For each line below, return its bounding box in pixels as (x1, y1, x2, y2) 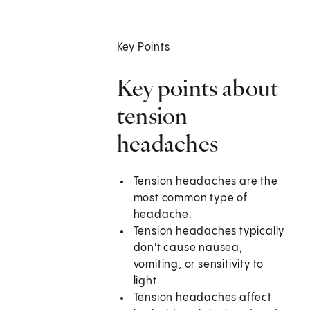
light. (133, 275, 161, 288)
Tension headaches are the (133, 176, 278, 188)
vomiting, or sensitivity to (133, 259, 264, 271)
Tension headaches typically (133, 226, 285, 238)
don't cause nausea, (133, 242, 243, 255)
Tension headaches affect (133, 292, 272, 304)
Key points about (116, 73, 279, 103)
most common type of (133, 192, 248, 205)
